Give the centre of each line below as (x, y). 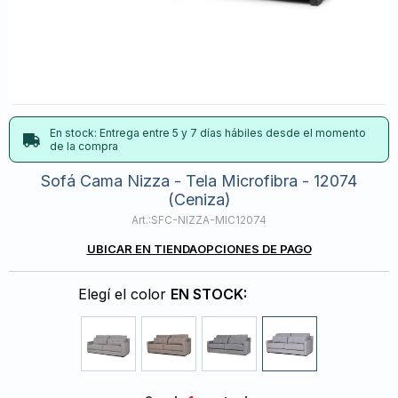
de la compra (84, 146)
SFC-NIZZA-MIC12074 (209, 220)
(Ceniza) (199, 199)
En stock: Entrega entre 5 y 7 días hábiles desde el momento (208, 133)
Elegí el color (124, 294)
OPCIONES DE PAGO (254, 249)
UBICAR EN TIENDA (142, 249)
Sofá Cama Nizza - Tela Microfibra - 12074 (199, 181)
